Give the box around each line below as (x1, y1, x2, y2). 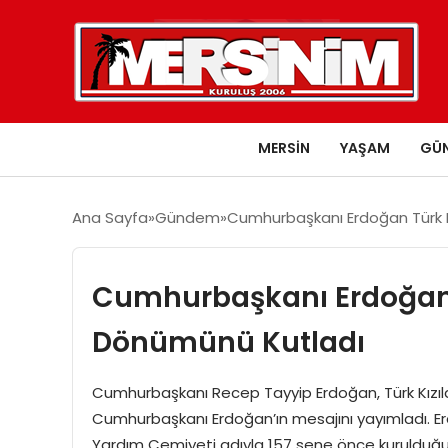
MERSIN (258, 137, 310, 158)
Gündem (155, 206, 220, 228)
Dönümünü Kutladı (91, 321, 365, 362)
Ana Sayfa (72, 206, 148, 228)
